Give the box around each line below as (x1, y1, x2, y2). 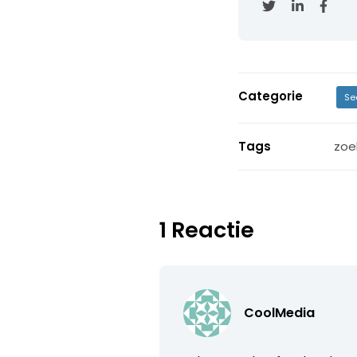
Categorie (237, 87, 303, 104)
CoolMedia (244, 303, 316, 322)
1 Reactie (159, 214, 255, 245)
